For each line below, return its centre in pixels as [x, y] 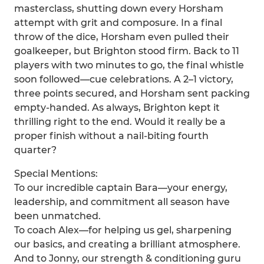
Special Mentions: [56, 174]
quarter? [35, 150]
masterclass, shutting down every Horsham [119, 9]
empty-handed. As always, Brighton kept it [117, 108]
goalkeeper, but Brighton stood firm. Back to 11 [127, 51]
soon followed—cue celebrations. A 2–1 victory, [124, 79]
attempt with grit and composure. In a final [118, 23]
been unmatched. [57, 216]
